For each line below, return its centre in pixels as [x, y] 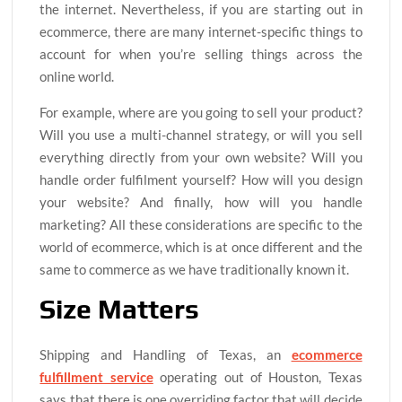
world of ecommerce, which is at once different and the [201, 246]
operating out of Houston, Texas [258, 377]
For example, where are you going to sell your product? [201, 112]
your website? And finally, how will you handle [201, 201]
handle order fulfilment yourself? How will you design [201, 179]
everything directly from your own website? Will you [201, 157]
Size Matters [120, 309]
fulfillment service [96, 377]
